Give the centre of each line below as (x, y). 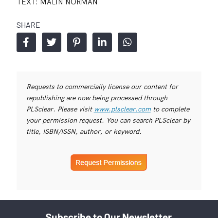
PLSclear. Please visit (60, 109)
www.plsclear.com (122, 109)
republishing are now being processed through (97, 98)
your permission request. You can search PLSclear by (108, 120)
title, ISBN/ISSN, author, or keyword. (84, 132)
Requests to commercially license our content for (102, 87)
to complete (170, 109)
